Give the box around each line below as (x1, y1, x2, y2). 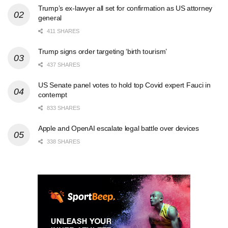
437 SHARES (45, 62, 80, 68)
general (38, 14, 62, 22)
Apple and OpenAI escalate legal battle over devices (38, 124, 199, 133)
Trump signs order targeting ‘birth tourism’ (38, 47, 167, 56)
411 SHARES (45, 28, 79, 35)
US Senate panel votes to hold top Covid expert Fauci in (38, 81, 211, 90)
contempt (38, 91, 67, 99)
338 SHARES (45, 138, 80, 145)
